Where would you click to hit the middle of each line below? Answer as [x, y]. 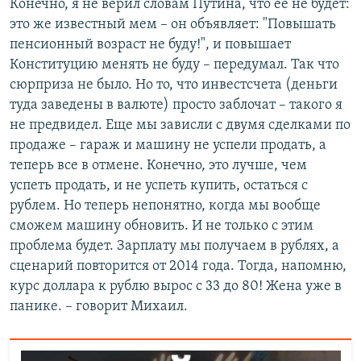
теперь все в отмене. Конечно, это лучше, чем [158, 165]
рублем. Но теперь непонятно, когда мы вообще [165, 205]
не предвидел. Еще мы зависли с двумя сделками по [180, 125]
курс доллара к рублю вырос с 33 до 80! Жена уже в [176, 286]
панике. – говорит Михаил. [99, 306]
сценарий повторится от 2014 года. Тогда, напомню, [178, 266]
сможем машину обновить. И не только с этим [162, 226]
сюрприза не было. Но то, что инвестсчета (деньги [174, 85]
